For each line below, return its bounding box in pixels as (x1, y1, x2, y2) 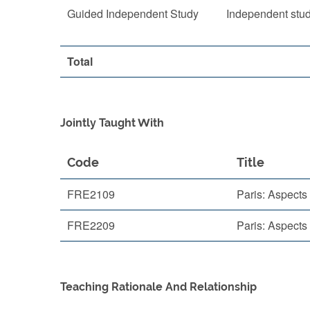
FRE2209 (67, 217, 115, 233)
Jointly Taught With (60, 116, 164, 129)
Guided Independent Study (67, 6, 199, 21)
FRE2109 (67, 186, 115, 202)
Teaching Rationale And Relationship (60, 280, 257, 293)
